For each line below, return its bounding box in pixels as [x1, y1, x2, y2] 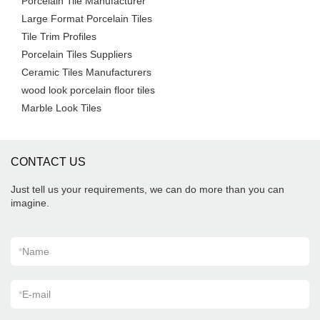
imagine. [11, 197, 49, 209]
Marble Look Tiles [21, 102, 101, 114]
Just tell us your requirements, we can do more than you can [11, 184, 284, 195]
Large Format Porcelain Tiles [21, 13, 152, 24]
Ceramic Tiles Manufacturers [21, 66, 151, 78]
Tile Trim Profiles [21, 31, 96, 42]
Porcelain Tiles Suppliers [21, 49, 132, 60]
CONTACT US [11, 156, 86, 168]
